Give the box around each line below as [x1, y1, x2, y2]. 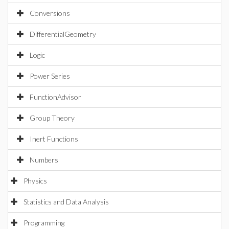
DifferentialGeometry [30, 30, 96, 38]
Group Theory [30, 113, 75, 122]
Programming [24, 218, 64, 227]
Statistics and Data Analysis [24, 197, 109, 206]
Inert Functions [30, 134, 78, 143]
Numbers [30, 155, 58, 164]
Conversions [30, 9, 70, 17]
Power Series [30, 72, 70, 80]
